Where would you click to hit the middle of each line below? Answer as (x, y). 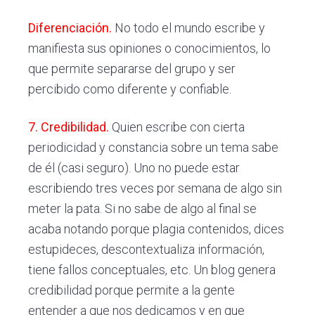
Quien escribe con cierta (177, 127)
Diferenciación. (70, 27)
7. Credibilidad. (69, 127)
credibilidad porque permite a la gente (132, 290)
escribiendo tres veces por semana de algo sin (155, 188)
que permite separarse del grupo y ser (132, 68)
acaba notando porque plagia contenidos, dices (156, 229)
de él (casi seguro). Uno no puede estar (134, 167)
